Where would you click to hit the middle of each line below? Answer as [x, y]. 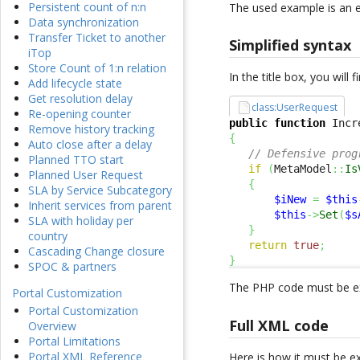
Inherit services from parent [100, 206]
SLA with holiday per [81, 221]
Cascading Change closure [96, 252]
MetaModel [303, 169]
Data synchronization [84, 22]
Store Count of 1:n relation [97, 68]
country [48, 236]
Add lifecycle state [75, 84]
